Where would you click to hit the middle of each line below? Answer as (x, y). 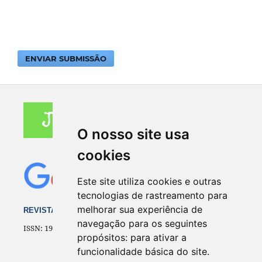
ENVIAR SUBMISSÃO (66, 58)
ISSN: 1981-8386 (51, 228)
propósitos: (104, 237)
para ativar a (158, 237)
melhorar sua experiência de (139, 209)
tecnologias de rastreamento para (152, 195)
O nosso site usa (133, 134)
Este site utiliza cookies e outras (149, 181)
